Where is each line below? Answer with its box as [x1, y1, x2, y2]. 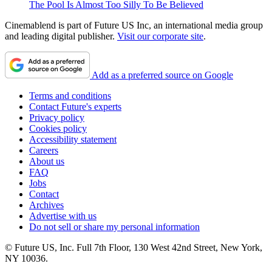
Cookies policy [29, 123, 87, 134]
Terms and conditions [29, 90, 111, 101]
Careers [29, 144, 58, 155]
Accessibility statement [29, 134, 117, 144]
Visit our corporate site [117, 30, 203, 41]
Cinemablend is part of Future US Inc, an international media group [5, 19, 263, 30]
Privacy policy [29, 112, 84, 123]
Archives [29, 199, 64, 210]
